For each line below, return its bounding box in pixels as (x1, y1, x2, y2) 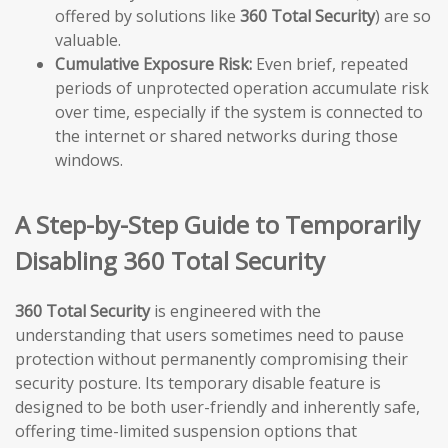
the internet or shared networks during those (55, 124, 398, 147)
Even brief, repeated (252, 52, 408, 75)
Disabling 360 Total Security (15, 243, 325, 277)
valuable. (55, 28, 121, 51)
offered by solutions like (55, 4, 240, 27)
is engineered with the (150, 299, 321, 322)
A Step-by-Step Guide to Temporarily (15, 207, 420, 241)
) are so (375, 4, 431, 27)
